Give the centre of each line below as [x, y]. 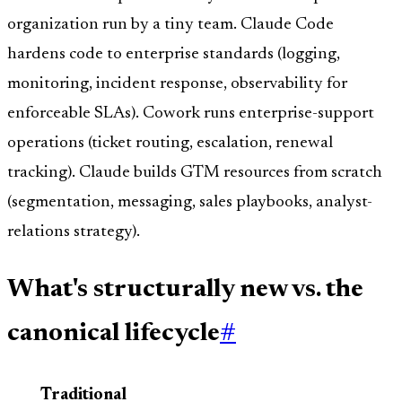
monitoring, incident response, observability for [177, 84]
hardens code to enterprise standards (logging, [174, 55]
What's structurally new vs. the [185, 291]
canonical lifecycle [114, 335]
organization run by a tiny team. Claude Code [170, 25]
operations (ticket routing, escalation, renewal [170, 144]
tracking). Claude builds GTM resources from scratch [195, 173]
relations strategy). [74, 232]
